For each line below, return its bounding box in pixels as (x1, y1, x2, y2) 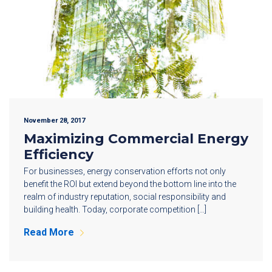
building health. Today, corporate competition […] (24, 205, 206, 215)
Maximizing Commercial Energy (24, 131, 248, 148)
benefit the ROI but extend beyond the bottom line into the (24, 179, 236, 189)
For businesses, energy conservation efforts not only (24, 166, 226, 177)
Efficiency (24, 146, 93, 163)
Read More (24, 226, 74, 239)
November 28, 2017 (24, 117, 85, 125)
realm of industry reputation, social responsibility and (24, 192, 226, 202)
